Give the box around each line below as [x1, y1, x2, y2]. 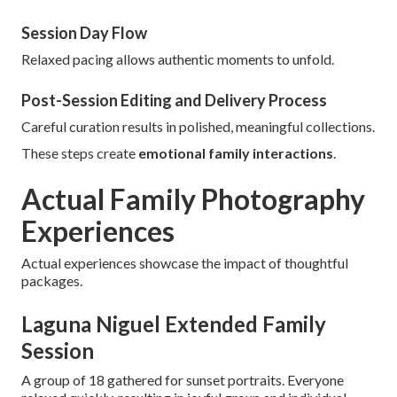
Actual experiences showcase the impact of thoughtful [21, 253, 348, 271]
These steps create [21, 144, 138, 161]
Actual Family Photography [21, 181, 365, 216]
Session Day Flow [21, 22, 147, 43]
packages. [21, 271, 82, 289]
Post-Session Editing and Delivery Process [21, 90, 327, 110]
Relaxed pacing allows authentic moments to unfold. [21, 50, 334, 67]
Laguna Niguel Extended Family [21, 310, 326, 337]
